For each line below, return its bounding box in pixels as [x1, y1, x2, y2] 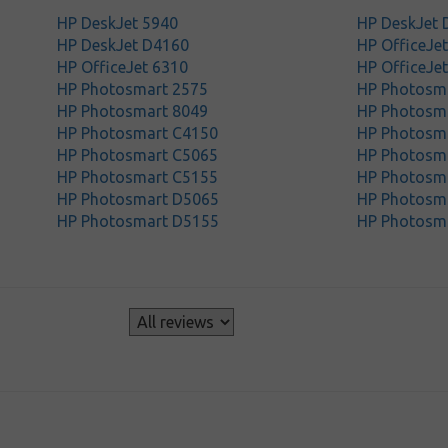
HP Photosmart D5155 [57, 212, 220, 230]
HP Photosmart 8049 [57, 102, 209, 120]
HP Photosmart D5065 [57, 190, 220, 208]
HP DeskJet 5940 [57, 14, 179, 32]
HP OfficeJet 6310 [57, 58, 189, 76]
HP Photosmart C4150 [57, 124, 219, 142]
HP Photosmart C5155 [57, 168, 219, 186]
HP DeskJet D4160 [57, 36, 190, 54]
